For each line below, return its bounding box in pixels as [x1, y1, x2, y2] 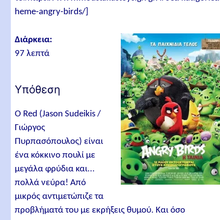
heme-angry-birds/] [15, 7, 89, 17]
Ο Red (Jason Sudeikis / [15, 109, 101, 119]
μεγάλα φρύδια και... [15, 164, 95, 174]
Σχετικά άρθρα [33, 23, 85, 32]
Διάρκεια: [15, 35, 53, 45]
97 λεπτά [15, 49, 50, 58]
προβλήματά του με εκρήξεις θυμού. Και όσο [15, 205, 186, 215]
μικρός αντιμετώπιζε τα [15, 192, 104, 201]
